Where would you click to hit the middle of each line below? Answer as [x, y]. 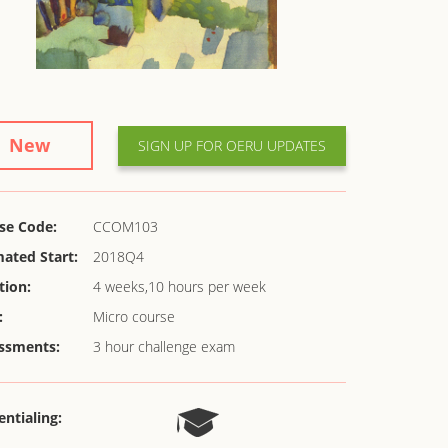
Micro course [133, 316]
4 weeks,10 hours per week [179, 286]
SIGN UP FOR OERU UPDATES [231, 145]
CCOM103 [125, 226]
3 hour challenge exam [163, 346]
